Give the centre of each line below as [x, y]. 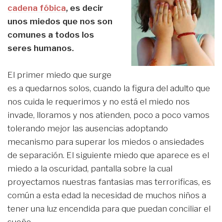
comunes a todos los [51, 35]
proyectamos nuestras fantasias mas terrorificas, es [109, 182]
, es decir [84, 8]
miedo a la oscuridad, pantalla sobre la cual [90, 169]
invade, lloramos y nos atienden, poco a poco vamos [109, 115]
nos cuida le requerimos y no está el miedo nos [99, 102]
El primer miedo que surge [59, 75]
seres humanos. [41, 48]
